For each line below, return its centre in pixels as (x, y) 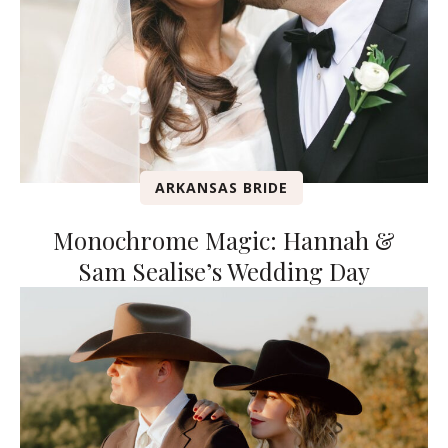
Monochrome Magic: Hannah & (224, 240)
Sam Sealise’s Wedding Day (224, 271)
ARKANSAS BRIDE (221, 188)
